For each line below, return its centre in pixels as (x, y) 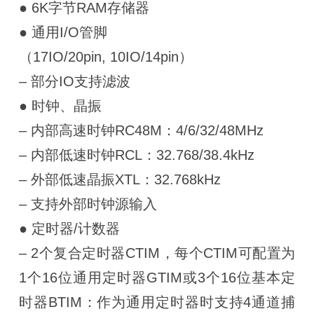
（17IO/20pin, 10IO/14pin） (105, 56)
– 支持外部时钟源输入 (88, 204)
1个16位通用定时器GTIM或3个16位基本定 (157, 277)
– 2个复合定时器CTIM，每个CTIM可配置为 (157, 253)
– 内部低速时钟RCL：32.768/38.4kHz (136, 155)
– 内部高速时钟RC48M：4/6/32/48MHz (141, 130)
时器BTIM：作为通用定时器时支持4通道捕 (157, 302)
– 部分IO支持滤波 (74, 81)
